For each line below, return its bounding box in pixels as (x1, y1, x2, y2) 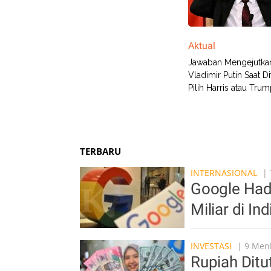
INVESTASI (191, 240, 232, 252)
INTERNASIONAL (191, 167, 257, 178)
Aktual (188, 40, 215, 51)
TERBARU (80, 145, 121, 157)
